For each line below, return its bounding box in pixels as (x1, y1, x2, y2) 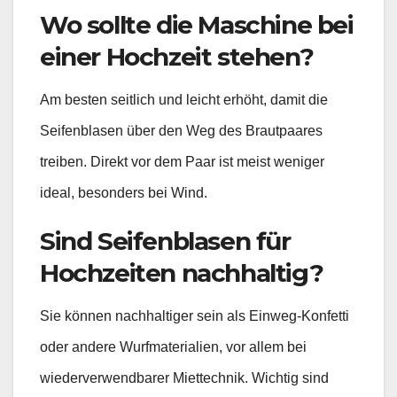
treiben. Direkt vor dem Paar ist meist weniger (40, 154, 324, 170)
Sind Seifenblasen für (40, 226, 291, 257)
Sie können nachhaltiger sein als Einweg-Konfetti (40, 308, 349, 324)
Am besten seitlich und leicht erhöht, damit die (40, 92, 328, 108)
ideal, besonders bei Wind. (40, 185, 207, 201)
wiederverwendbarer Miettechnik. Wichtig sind (40, 370, 329, 386)
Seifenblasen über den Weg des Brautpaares (40, 123, 323, 139)
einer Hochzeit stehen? (40, 42, 314, 73)
